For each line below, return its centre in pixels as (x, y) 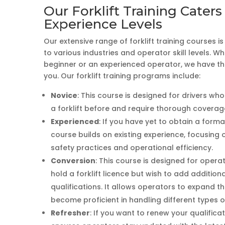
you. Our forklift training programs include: (122, 76)
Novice (64, 95)
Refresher (71, 213)
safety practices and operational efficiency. (132, 147)
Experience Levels (103, 24)
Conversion (73, 160)
